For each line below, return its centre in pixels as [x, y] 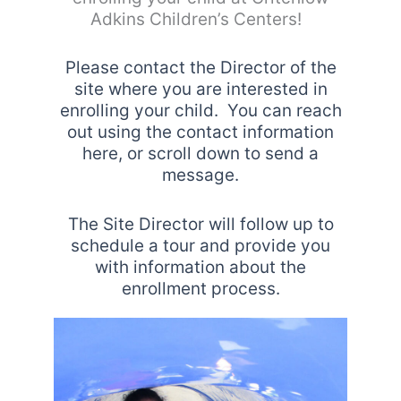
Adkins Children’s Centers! [200, 20]
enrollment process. [200, 288]
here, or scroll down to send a [200, 154]
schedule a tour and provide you [200, 245]
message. [200, 175]
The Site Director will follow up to [200, 224]
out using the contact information [200, 132]
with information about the [200, 267]
